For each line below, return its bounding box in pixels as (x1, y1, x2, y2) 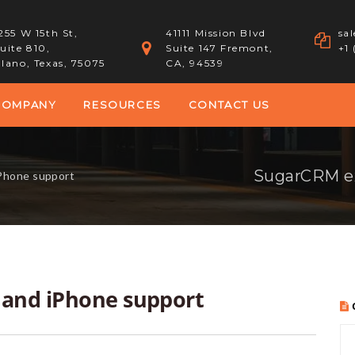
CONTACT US (188, 98, 270, 111)
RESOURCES (83, 98, 162, 111)
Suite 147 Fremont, (166, 42, 273, 54)
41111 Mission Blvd (166, 27, 266, 39)
